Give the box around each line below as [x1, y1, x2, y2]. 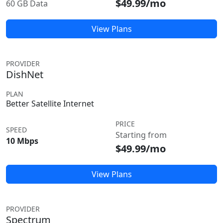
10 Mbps [6, 135, 38, 146]
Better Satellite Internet [6, 98, 94, 109]
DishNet [6, 68, 43, 81]
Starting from [115, 129, 167, 140]
